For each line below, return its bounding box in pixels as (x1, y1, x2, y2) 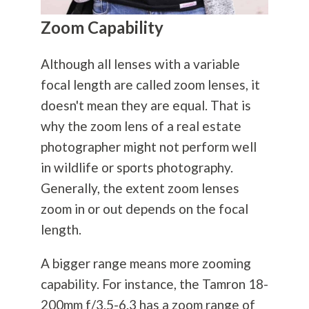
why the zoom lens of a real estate (40, 118, 241, 134)
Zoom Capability (40, 17, 163, 38)
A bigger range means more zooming (40, 255, 251, 272)
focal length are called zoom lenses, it (40, 77, 260, 93)
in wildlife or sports (40, 159, 157, 176)
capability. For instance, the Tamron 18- (40, 276, 268, 292)
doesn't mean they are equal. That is (40, 97, 251, 114)
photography (156, 159, 230, 176)
